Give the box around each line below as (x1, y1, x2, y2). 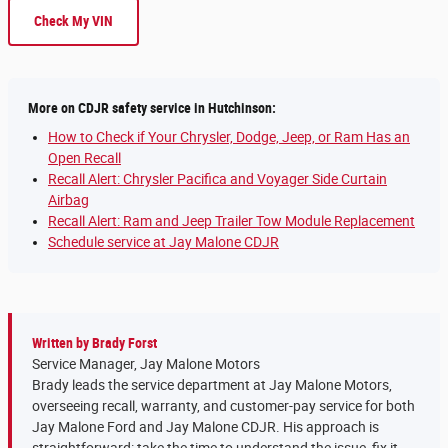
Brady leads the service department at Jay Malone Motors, (32, 377, 392, 394)
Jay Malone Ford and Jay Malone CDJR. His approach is (32, 419, 379, 436)
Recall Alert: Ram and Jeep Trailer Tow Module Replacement (48, 213, 415, 230)
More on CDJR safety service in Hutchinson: (28, 100, 276, 117)
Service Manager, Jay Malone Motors (32, 356, 260, 373)
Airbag (48, 192, 89, 209)
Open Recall (48, 150, 121, 167)
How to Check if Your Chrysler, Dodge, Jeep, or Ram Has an (48, 129, 410, 146)
